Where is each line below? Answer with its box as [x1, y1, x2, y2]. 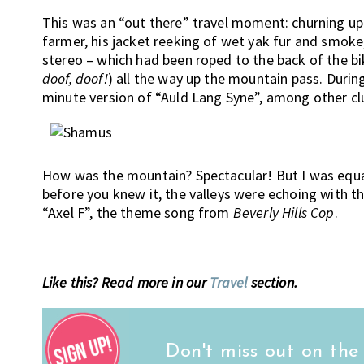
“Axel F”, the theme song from [42, 203, 233, 223]
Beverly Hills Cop [232, 203, 335, 223]
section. [247, 273, 297, 292]
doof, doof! [42, 69, 108, 89]
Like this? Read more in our [42, 273, 210, 292]
